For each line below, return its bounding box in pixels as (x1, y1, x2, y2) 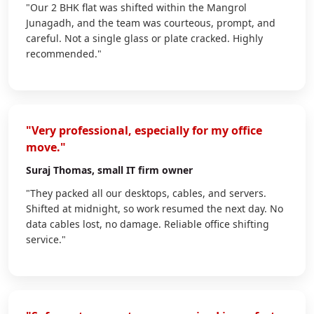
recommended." (26, 46, 102, 60)
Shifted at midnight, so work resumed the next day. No (26, 201, 283, 215)
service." (26, 232, 66, 246)
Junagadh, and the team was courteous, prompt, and (26, 15, 275, 29)
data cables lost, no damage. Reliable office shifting (26, 217, 269, 231)
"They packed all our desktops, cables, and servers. (26, 186, 266, 200)
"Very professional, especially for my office (26, 122, 262, 138)
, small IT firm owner (92, 163, 193, 177)
